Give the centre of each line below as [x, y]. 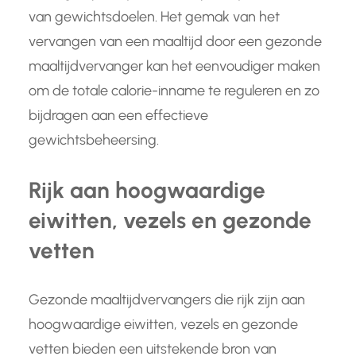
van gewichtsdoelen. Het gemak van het [154, 17]
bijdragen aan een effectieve [118, 116]
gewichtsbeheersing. [94, 140]
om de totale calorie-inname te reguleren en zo [174, 91]
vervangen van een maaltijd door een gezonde [175, 42]
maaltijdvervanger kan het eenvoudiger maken [174, 66]
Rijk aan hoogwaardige [147, 190]
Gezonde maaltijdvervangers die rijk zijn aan [167, 300]
